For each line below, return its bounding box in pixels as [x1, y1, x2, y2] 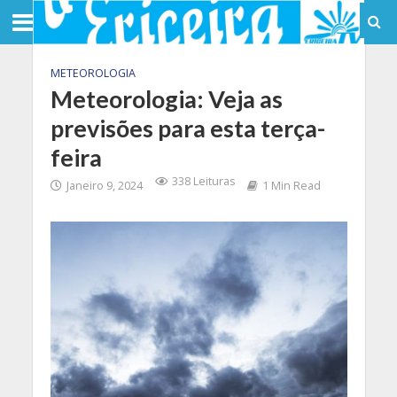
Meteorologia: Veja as [50, 84, 283, 113]
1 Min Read [261, 178, 321, 193]
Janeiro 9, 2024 [66, 178, 143, 193]
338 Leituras [171, 174, 235, 189]
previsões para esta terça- [50, 113, 325, 143]
